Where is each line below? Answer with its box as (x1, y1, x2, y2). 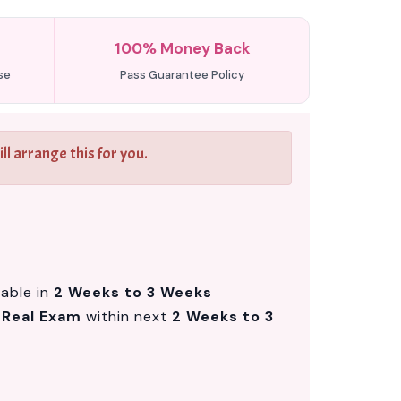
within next (81, 307, 172, 326)
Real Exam (2, 307, 81, 326)
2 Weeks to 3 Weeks (54, 283, 212, 302)
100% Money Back (114, 38, 250, 58)
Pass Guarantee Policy (119, 67, 244, 82)
